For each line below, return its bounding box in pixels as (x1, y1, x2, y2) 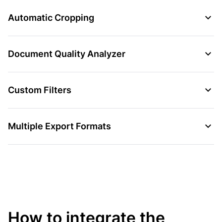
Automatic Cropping (8, 12, 94, 23)
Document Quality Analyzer (8, 48, 125, 59)
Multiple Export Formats (8, 120, 111, 131)
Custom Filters (8, 84, 71, 95)
